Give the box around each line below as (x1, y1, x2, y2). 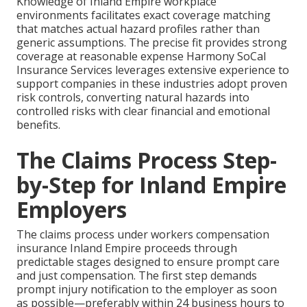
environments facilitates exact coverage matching (16, 8, 271, 23)
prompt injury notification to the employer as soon (16, 282, 277, 297)
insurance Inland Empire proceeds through (16, 241, 237, 256)
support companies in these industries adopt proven (16, 76, 287, 92)
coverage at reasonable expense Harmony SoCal (16, 49, 266, 64)
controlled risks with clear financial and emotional (16, 103, 270, 119)
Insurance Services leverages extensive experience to (16, 62, 289, 78)
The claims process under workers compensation (16, 227, 269, 243)
